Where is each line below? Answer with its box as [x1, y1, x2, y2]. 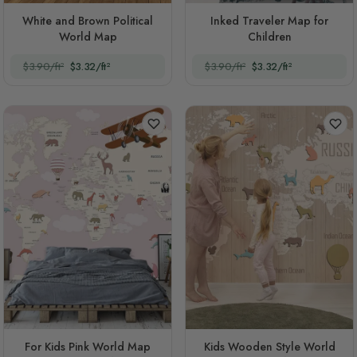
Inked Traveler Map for [210, 13, 314, 29]
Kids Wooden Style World [203, 339, 335, 355]
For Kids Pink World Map [25, 339, 151, 355]
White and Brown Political [22, 13, 153, 29]
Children [247, 29, 292, 45]
